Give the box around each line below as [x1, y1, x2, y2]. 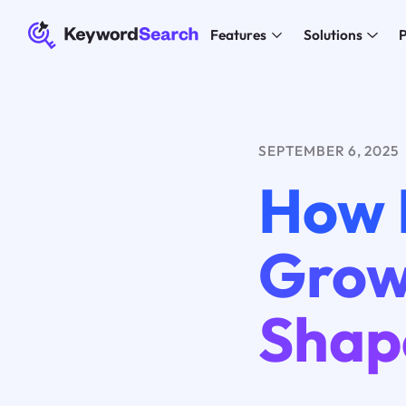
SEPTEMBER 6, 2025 [258, 141, 399, 159]
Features [209, 26, 266, 44]
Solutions [303, 26, 362, 44]
